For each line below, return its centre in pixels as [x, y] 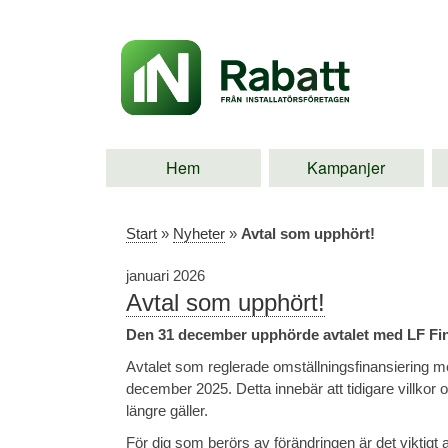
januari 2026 [165, 275]
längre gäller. [167, 410]
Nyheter [199, 233]
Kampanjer [346, 167]
